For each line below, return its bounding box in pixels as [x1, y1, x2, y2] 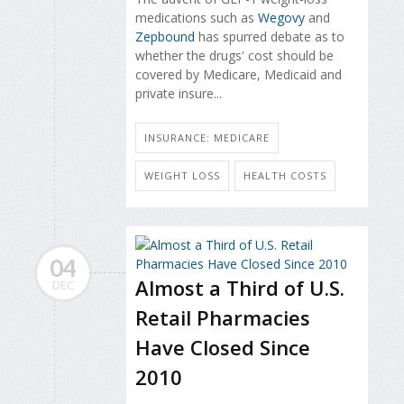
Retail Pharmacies [135, 303, 310, 331]
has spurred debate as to [195, 28, 344, 46]
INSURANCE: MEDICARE [144, 130, 270, 144]
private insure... [135, 85, 222, 103]
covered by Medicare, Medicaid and [135, 66, 342, 84]
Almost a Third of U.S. [135, 273, 344, 301]
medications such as [135, 9, 258, 27]
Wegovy [258, 9, 305, 27]
